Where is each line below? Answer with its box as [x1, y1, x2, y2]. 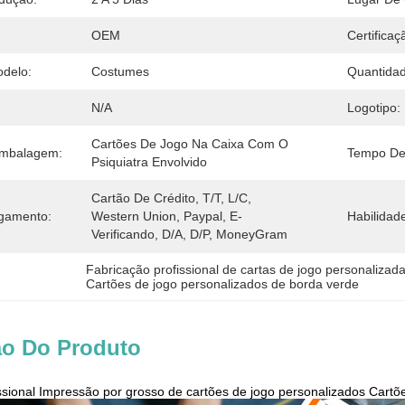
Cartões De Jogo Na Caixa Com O [91, 137, 288, 151]
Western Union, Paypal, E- [91, 209, 242, 223]
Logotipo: [347, 100, 400, 115]
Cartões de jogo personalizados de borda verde [86, 277, 360, 291]
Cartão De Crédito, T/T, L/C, [91, 191, 251, 205]
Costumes [91, 64, 149, 79]
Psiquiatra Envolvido [91, 155, 207, 169]
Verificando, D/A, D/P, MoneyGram [91, 227, 287, 241]
